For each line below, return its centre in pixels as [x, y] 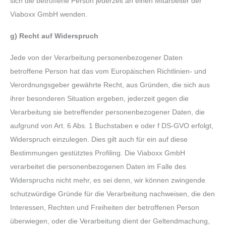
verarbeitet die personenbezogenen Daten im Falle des [98, 167]
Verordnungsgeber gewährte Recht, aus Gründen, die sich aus [110, 85]
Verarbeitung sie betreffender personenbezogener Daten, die [107, 112]
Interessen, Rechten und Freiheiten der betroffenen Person [105, 208]
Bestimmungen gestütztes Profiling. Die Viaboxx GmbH [98, 153]
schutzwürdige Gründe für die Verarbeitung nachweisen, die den [112, 194]
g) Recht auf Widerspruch [54, 36]
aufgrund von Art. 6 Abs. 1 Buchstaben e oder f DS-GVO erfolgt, [112, 126]
